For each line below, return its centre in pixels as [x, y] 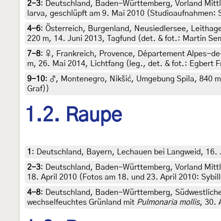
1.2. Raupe [73, 115]
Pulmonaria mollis [168, 203]
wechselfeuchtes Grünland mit [82, 203]
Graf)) [38, 89]
